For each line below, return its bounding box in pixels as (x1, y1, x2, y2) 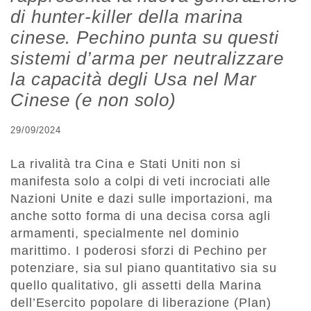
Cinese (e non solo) (10, 90, 177, 111)
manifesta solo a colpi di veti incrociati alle (10, 174, 271, 189)
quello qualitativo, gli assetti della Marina (10, 278, 262, 293)
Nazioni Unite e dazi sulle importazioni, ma (10, 192, 273, 206)
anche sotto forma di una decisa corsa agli (10, 209, 271, 224)
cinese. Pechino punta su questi (10, 27, 279, 49)
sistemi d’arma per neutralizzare (10, 48, 284, 69)
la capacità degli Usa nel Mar (10, 69, 258, 90)
